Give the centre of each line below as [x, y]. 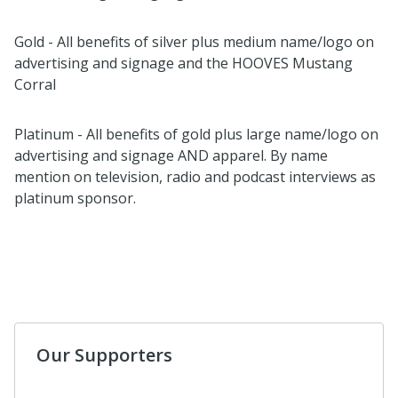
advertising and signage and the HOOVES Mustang [183, 63]
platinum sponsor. [75, 198]
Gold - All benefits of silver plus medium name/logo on [194, 41]
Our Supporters [104, 354]
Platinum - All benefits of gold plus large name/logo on [196, 134]
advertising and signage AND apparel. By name [171, 155]
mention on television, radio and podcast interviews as [195, 176]
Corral [35, 84]
